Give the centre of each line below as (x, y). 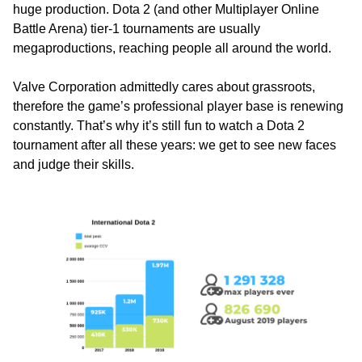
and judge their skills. (74, 165)
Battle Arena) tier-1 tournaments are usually (137, 29)
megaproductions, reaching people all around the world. (172, 48)
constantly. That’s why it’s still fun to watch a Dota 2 (159, 126)
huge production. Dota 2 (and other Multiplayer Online (166, 10)
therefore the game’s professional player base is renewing (178, 107)
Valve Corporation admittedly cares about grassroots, (164, 87)
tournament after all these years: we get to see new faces (175, 145)
